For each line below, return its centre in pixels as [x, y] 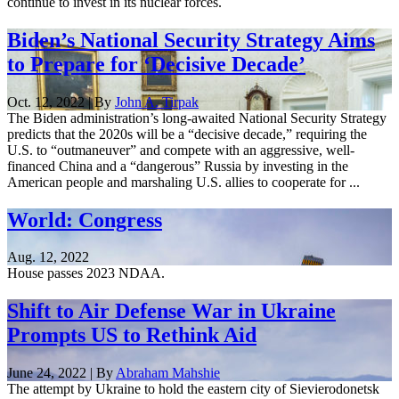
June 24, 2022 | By [61, 373]
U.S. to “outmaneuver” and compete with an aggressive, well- [181, 150]
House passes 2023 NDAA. [86, 273]
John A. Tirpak [157, 102]
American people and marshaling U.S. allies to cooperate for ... [183, 182]
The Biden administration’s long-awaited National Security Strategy [197, 118]
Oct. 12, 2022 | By [61, 102]
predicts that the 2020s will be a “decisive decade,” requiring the [187, 134]
